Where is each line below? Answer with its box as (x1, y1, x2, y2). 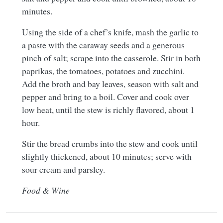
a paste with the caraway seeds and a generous (22, 39, 185, 51)
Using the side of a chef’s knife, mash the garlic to (22, 26, 199, 38)
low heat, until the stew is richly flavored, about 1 (22, 104, 195, 116)
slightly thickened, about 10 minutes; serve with (22, 150, 192, 163)
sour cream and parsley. (22, 163, 105, 176)
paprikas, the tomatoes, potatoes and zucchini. (22, 65, 185, 77)
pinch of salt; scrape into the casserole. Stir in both (22, 52, 201, 64)
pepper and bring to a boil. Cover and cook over (22, 91, 189, 103)
